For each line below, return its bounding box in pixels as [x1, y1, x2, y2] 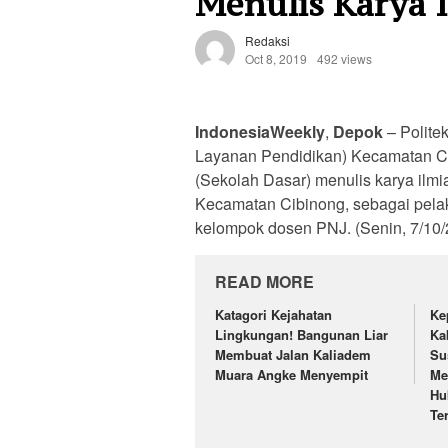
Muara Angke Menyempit [215, 365, 368, 385]
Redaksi [245, 32, 290, 50]
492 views [317, 50, 372, 68]
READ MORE [215, 270, 314, 294]
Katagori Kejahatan [215, 305, 332, 325]
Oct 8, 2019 [245, 50, 307, 68]
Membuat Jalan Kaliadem [215, 345, 371, 365]
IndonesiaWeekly [195, 120, 325, 144]
